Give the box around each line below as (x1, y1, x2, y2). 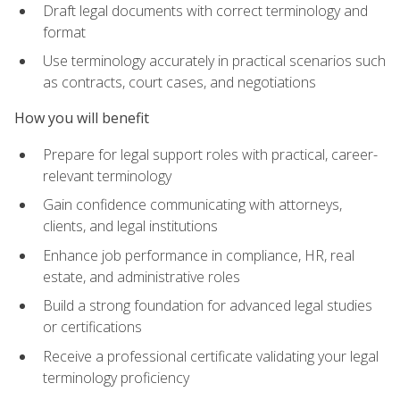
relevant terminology (43, 165, 171, 186)
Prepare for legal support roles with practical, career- (43, 144, 378, 164)
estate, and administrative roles (43, 266, 240, 287)
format (43, 21, 86, 42)
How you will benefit (14, 108, 149, 129)
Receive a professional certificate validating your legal (43, 346, 379, 367)
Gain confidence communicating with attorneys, (43, 195, 342, 215)
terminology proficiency (43, 368, 189, 388)
